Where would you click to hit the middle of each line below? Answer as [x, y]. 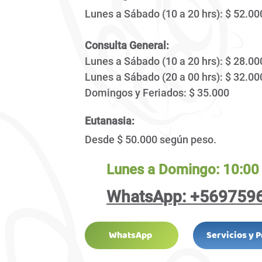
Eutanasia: [110, 121]
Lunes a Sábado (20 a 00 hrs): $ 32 [165, 77]
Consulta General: [127, 45]
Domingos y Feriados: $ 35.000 [157, 93]
